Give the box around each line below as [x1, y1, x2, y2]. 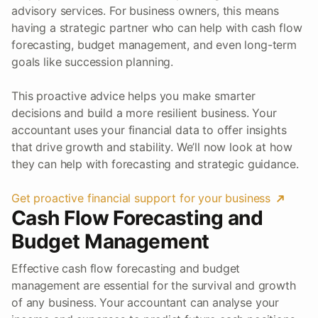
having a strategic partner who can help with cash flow [11, 20, 302, 35]
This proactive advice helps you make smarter [11, 88, 256, 103]
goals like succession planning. [11, 54, 174, 69]
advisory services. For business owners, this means [11, 3, 279, 18]
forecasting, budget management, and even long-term [11, 37, 297, 52]
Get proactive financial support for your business [11, 190, 271, 205]
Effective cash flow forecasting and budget [11, 261, 241, 275]
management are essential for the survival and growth [11, 278, 296, 292]
